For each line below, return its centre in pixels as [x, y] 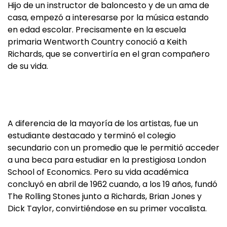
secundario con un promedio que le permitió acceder [113, 147]
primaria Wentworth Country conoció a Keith [97, 42]
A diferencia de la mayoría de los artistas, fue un [103, 123]
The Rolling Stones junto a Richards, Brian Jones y [105, 196]
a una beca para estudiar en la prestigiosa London [107, 160]
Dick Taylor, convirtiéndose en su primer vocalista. [107, 208]
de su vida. [28, 66]
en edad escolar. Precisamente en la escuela [97, 29]
